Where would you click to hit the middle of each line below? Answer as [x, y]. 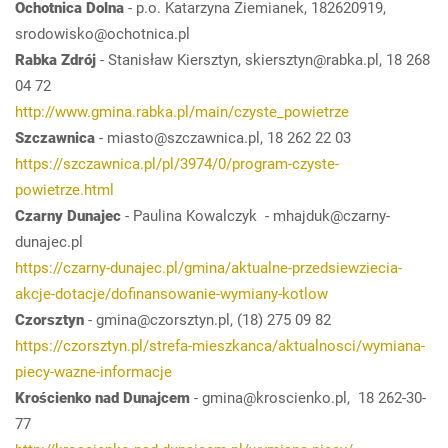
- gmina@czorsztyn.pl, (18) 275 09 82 [207, 319]
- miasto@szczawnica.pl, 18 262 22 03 [225, 137]
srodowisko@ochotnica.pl [102, 33]
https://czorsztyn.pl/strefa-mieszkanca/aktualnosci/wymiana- [220, 345]
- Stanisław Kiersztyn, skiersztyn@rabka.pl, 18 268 [263, 59]
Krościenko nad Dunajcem [102, 397]
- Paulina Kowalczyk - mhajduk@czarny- [255, 215]
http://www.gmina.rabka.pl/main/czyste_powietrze [182, 111]
